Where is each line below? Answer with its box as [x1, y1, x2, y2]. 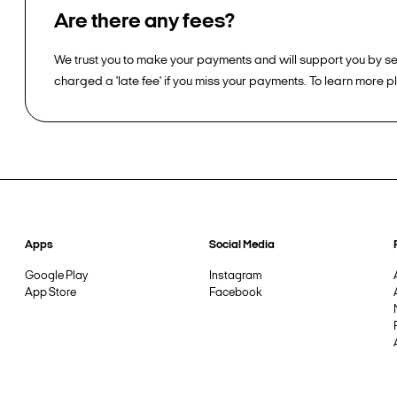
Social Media [209, 239, 275, 251]
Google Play [25, 270, 88, 282]
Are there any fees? [54, 12, 235, 33]
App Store [25, 287, 76, 299]
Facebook [209, 287, 261, 299]
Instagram [209, 270, 262, 282]
